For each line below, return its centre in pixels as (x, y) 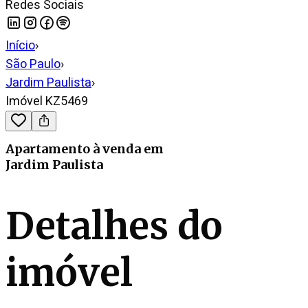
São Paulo (33, 64)
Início (20, 45)
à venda (117, 148)
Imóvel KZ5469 (47, 101)
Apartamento (48, 148)
